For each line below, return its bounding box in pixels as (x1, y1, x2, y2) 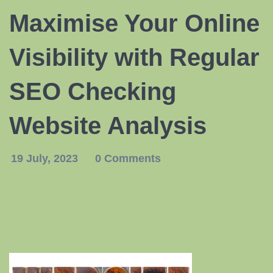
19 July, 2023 (11, 152, 81, 165)
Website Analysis (9, 112, 207, 139)
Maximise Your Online (9, 10, 260, 37)
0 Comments (95, 152, 161, 165)
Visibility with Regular (9, 44, 260, 71)
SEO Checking (9, 78, 176, 105)
